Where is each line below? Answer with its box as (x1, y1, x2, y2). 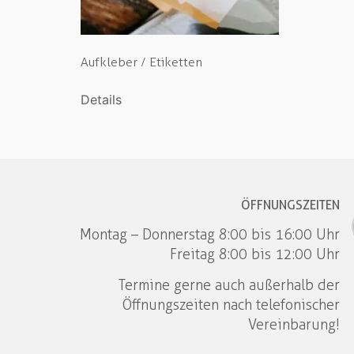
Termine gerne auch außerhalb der (119, 277, 341, 295)
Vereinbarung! (248, 316, 341, 334)
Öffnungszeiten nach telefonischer (122, 296, 341, 314)
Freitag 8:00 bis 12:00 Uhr (170, 245, 341, 263)
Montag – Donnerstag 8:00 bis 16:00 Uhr (80, 225, 341, 243)
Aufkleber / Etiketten (81, 54, 202, 70)
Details (81, 91, 122, 107)
